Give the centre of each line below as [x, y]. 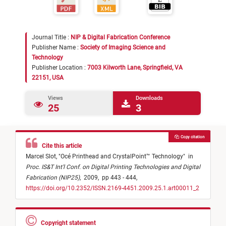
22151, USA [48, 78]
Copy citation [191, 137]
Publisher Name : [56, 48]
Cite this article [60, 146]
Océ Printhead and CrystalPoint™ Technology [122, 156]
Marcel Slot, [42, 156]
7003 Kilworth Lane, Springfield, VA [135, 68]
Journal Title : [51, 38]
